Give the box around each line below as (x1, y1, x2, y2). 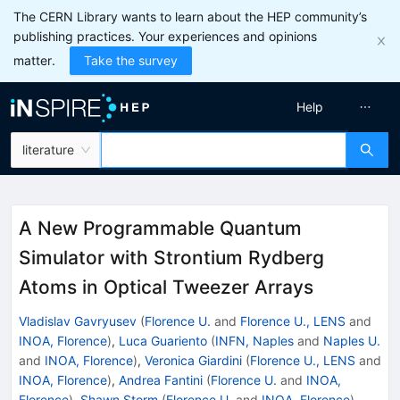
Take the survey (84, 53, 178, 68)
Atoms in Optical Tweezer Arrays (19, 276, 313, 298)
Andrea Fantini (119, 371, 203, 387)
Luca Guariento (119, 332, 207, 348)
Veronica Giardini (145, 352, 242, 368)
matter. (13, 53, 55, 68)
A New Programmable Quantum (19, 217, 302, 239)
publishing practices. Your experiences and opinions (13, 29, 317, 44)
